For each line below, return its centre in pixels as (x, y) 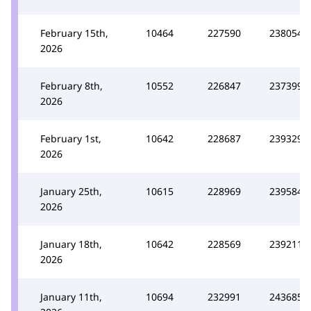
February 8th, (72, 85)
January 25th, (71, 191)
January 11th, (71, 296)
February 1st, (71, 138)
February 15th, (74, 33)
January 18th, (71, 244)
